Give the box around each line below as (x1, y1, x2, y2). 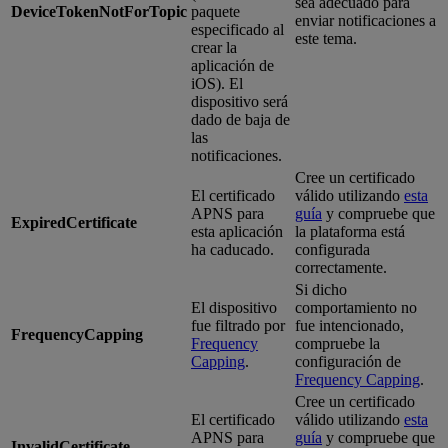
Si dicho (295, 280, 347, 298)
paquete (191, 2, 240, 20)
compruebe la (295, 334, 380, 352)
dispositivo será (191, 92, 288, 110)
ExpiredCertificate (11, 213, 137, 231)
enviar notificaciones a (295, 11, 436, 29)
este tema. (295, 29, 357, 47)
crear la (191, 38, 237, 56)
